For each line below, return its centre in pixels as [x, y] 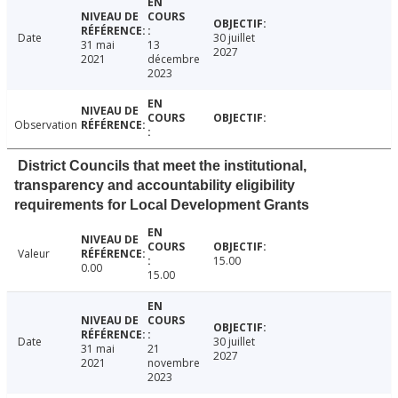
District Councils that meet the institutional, [162, 166]
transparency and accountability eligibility [155, 186]
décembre [173, 60]
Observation [46, 125]
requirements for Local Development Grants [162, 205]
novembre [173, 363]
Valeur [34, 254]
